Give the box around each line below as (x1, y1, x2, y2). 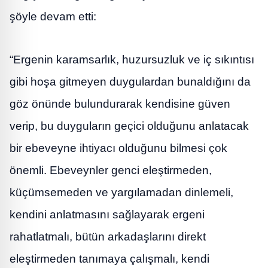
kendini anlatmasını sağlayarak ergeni (10, 208, 205, 221)
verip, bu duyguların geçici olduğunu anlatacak (10, 119, 249, 132)
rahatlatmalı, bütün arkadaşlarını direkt (10, 230, 206, 243)
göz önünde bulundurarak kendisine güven (10, 97, 230, 110)
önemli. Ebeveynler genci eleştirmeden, (10, 163, 212, 176)
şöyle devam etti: (10, 10, 96, 23)
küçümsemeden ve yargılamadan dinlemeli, (10, 185, 233, 199)
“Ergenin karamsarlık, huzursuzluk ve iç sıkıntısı (10, 53, 254, 66)
